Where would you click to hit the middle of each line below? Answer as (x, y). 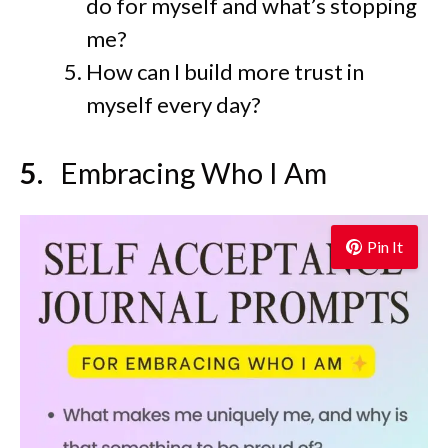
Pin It (385, 246)
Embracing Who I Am (193, 172)
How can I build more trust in (225, 71)
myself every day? (173, 104)
